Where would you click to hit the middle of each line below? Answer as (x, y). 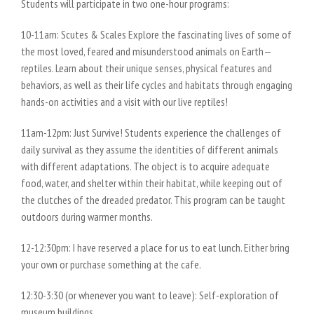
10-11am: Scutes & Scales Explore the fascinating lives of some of (156, 34)
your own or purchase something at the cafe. (111, 264)
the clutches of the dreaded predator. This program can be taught (153, 200)
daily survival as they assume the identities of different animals (150, 149)
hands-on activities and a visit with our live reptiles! (124, 102)
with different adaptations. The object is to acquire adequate (145, 166)
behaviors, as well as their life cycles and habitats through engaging (157, 85)
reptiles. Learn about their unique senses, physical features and (146, 68)
